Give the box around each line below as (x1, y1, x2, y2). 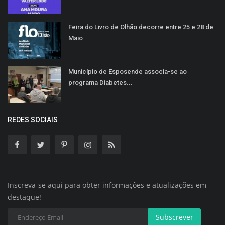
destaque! (8, 192, 41, 202)
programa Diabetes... (68, 78, 133, 86)
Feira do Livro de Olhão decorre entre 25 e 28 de (68, 23, 213, 31)
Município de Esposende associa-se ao (68, 67, 187, 75)
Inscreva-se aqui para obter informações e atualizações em (8, 180, 206, 190)
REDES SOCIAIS (8, 115, 58, 124)
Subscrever (156, 212, 193, 222)
